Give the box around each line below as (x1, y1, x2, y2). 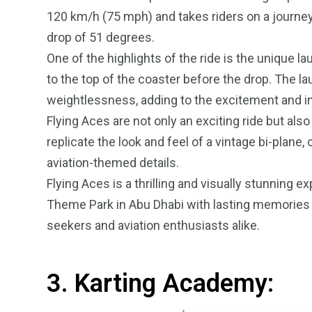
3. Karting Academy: (47, 268, 274, 298)
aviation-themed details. (47, 155, 179, 170)
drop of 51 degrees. (47, 29, 155, 45)
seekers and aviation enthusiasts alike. (47, 217, 260, 233)
